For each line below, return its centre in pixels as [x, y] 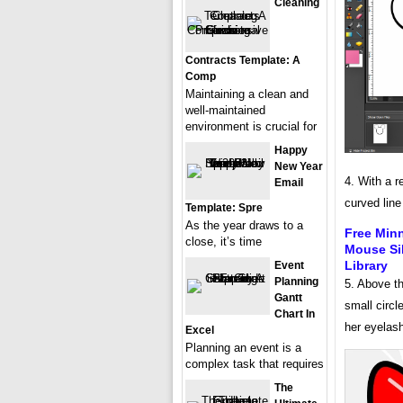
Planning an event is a [243, 348]
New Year [299, 166]
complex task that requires [255, 364]
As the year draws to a [244, 225]
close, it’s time [224, 242]
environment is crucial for [251, 126]
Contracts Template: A [243, 60]
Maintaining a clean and [247, 94]
